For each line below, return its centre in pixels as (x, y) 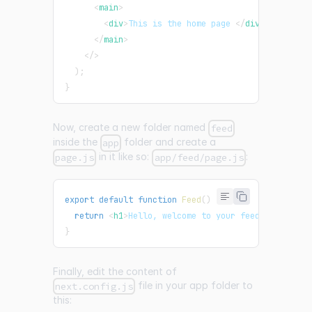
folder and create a (169, 142)
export (79, 200)
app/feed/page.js (199, 158)
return (89, 216)
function (157, 200)
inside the (77, 142)
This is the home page (182, 24)
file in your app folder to (194, 285)
